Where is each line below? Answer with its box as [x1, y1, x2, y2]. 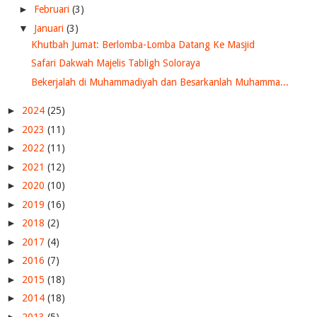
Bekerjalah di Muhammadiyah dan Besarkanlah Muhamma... [30, 76, 289, 88]
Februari [33, 4, 72, 16]
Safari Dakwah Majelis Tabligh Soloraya [30, 57, 200, 69]
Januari [33, 22, 67, 34]
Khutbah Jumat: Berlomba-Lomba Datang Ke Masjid [30, 38, 255, 50]
